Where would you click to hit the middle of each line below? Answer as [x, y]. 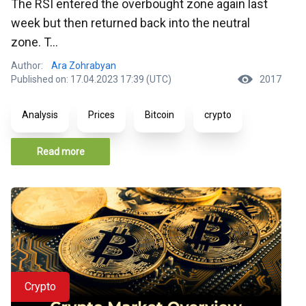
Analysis [40, 115]
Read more [60, 152]
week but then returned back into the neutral [130, 23]
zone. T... [34, 42]
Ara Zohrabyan [84, 66]
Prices [101, 115]
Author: [27, 66]
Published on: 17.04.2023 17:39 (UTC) [91, 80]
